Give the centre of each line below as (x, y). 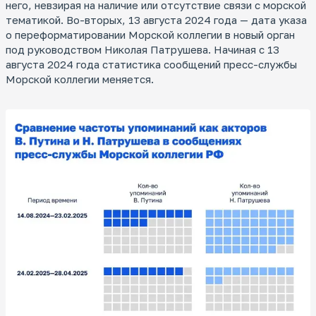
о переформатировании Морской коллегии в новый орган (150, 35)
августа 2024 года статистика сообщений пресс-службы (151, 65)
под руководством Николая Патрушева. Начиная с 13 (142, 50)
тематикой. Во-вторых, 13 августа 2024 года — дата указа (156, 20)
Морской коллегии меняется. (80, 79)
